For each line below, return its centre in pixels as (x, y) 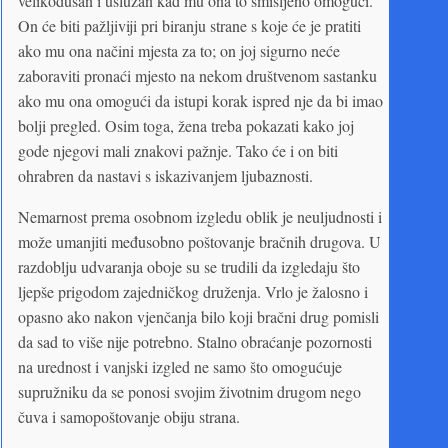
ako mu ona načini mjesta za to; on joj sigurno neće (179, 50)
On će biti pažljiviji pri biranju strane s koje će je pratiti (189, 25)
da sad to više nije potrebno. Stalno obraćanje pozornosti (195, 341)
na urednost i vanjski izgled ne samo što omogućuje (180, 366)
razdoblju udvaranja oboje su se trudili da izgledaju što (189, 266)
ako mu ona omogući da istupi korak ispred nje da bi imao (200, 100)
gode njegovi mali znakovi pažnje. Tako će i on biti (178, 150)
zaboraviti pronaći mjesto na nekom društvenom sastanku (197, 75)
